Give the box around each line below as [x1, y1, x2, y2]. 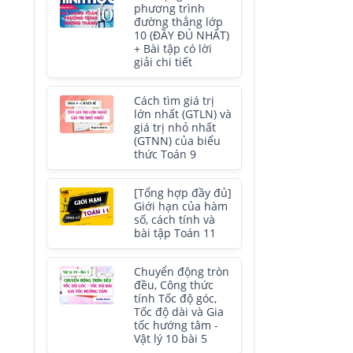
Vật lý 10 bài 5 [134, 332, 207, 346]
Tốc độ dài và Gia [134, 305, 224, 319]
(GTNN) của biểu [134, 134, 221, 148]
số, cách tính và [134, 213, 215, 227]
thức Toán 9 [134, 147, 196, 162]
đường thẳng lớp [134, 15, 223, 29]
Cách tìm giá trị [134, 94, 214, 108]
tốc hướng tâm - [134, 318, 218, 333]
